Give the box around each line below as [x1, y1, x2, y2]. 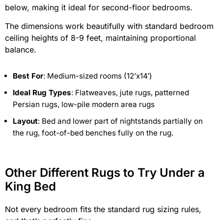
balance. [5, 45, 36, 55]
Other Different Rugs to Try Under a [5, 165, 205, 180]
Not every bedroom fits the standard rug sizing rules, [5, 204, 201, 214]
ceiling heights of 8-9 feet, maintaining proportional [5, 33, 196, 43]
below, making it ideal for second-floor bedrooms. [5, 2, 192, 12]
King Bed [5, 179, 56, 193]
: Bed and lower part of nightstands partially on [38, 116, 203, 126]
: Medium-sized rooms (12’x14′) [43, 71, 152, 81]
